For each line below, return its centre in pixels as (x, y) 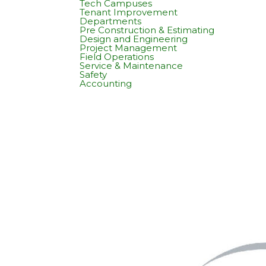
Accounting (106, 83)
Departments (111, 21)
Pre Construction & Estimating (147, 30)
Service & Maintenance (132, 65)
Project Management (129, 47)
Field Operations (117, 56)
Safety (94, 74)
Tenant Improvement (129, 12)
